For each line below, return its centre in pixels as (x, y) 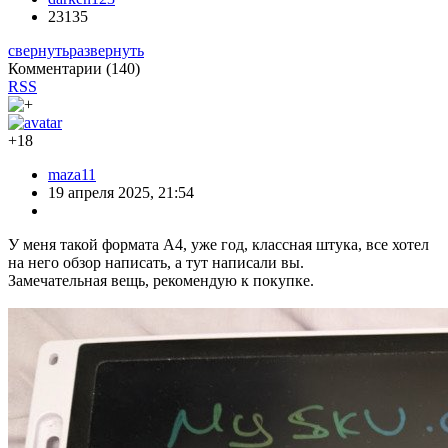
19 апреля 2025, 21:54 (121, 192)
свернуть (38, 50)
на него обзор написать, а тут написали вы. (156, 262)
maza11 (72, 174)
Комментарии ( (59, 68)
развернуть (106, 50)
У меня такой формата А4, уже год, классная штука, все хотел (218, 244)
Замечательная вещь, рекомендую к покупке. (161, 280)
